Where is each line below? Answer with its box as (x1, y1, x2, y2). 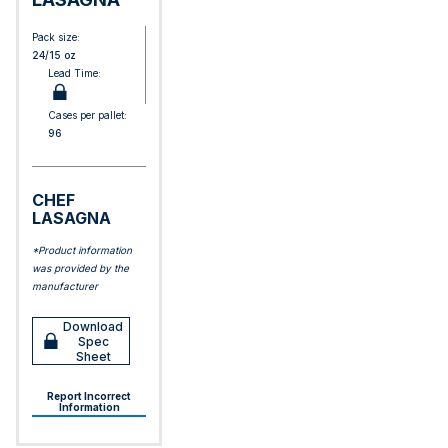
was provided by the (32, 262, 129, 274)
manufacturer (32, 280, 98, 292)
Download (63, 318, 123, 334)
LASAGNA (32, 208, 111, 228)
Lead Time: (48, 67, 101, 79)
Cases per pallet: (48, 109, 127, 121)
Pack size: (32, 31, 80, 43)
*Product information (32, 244, 132, 256)
